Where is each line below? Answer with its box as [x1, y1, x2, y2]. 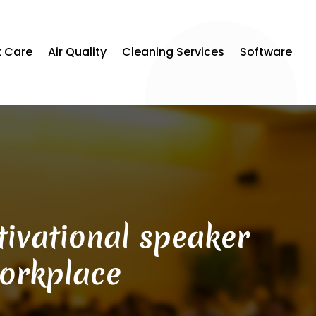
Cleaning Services [122, 44, 225, 61]
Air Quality [48, 44, 107, 61]
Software [240, 44, 293, 61]
